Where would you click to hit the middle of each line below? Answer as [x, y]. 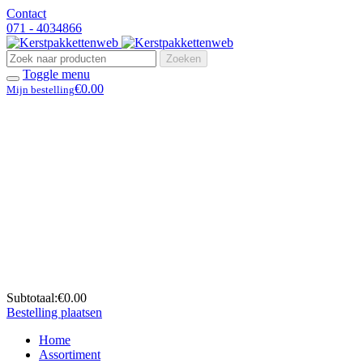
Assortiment [70, 354]
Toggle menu [56, 74]
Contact [26, 13]
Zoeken [184, 59]
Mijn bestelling [41, 90]
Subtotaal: [32, 298]
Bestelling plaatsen [54, 312]
